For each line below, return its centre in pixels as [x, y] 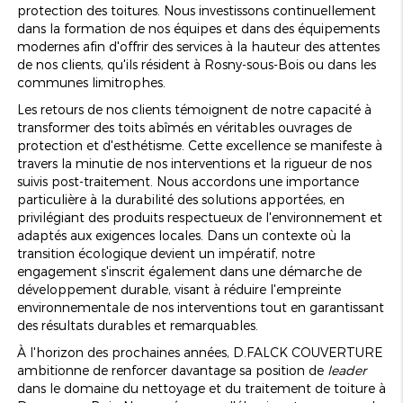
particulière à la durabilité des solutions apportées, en [180, 199]
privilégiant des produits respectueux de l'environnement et [199, 217]
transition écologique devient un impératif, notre [166, 253]
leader [346, 370]
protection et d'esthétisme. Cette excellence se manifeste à [199, 145]
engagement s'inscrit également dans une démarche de [189, 271]
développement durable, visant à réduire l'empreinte [179, 289]
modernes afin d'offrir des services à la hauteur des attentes [198, 46]
